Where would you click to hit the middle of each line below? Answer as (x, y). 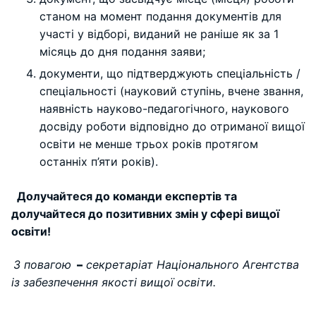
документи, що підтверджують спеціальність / (170, 73)
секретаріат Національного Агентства (193, 265)
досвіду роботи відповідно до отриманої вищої (172, 126)
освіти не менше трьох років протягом (149, 144)
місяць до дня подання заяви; (124, 51)
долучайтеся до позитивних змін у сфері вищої (145, 213)
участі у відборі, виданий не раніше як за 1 (159, 34)
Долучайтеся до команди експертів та (127, 196)
